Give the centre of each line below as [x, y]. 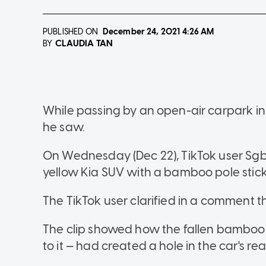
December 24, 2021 [141, 32]
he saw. [64, 127]
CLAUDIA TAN [84, 43]
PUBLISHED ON [70, 32]
